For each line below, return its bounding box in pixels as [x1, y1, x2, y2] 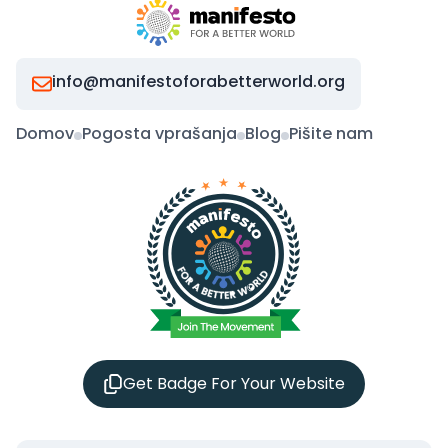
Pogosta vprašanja [82, 122, 237, 145]
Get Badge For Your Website [122, 372, 345, 395]
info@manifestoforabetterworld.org [52, 70, 345, 93]
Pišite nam [289, 122, 373, 145]
